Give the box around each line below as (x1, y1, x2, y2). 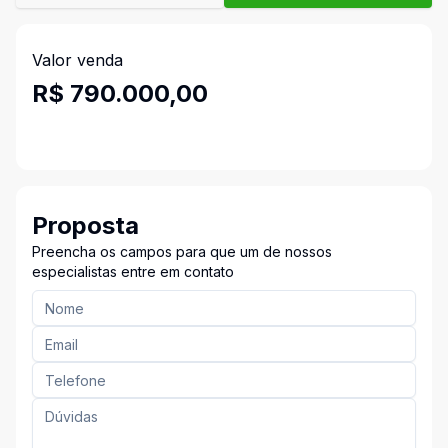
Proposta (32, 211, 139, 240)
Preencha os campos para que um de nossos (32, 243, 332, 260)
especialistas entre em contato (32, 263, 234, 280)
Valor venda (32, 50, 123, 70)
